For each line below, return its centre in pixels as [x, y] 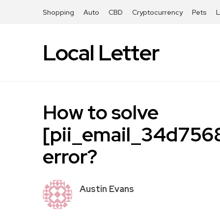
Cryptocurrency [157, 12]
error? [70, 156]
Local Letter [101, 52]
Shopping [58, 12]
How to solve [101, 112]
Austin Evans [107, 189]
